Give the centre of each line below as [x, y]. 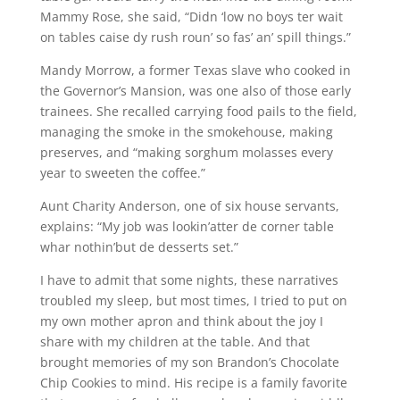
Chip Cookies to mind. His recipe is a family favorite [193, 383]
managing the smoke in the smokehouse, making [186, 132]
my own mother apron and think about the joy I [181, 321]
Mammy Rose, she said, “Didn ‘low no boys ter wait [191, 17]
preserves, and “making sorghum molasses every [186, 153]
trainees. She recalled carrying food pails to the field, [198, 112]
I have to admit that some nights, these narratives [189, 280]
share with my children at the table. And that [175, 342]
